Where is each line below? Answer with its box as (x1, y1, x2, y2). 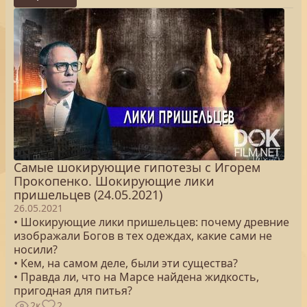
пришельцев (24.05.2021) (14, 186, 162, 203)
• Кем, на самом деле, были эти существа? (14, 256, 238, 271)
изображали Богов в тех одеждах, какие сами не (14, 228, 272, 243)
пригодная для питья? (14, 283, 132, 298)
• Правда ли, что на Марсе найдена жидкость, (14, 269, 259, 284)
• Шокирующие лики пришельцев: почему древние (14, 214, 289, 230)
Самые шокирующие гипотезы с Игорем (14, 159, 260, 175)
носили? (14, 242, 58, 257)
